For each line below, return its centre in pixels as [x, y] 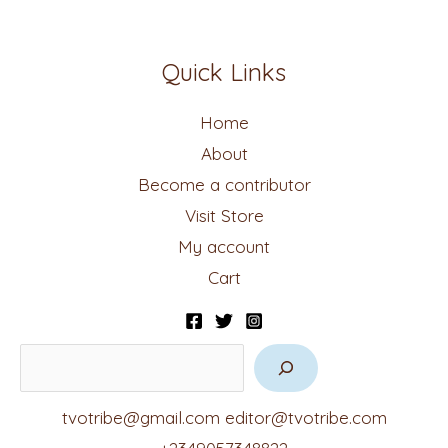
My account [224, 246]
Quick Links [224, 71]
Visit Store [224, 215]
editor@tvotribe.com [305, 418]
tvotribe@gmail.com [140, 418]
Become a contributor [224, 184]
